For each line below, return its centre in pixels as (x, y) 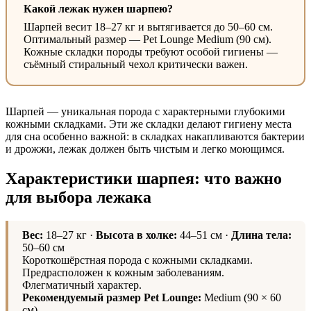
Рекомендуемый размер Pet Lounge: (112, 297)
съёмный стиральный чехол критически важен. (136, 64)
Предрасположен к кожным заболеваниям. (123, 272)
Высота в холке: (136, 235)
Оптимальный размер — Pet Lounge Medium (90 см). (148, 39)
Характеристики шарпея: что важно (144, 178)
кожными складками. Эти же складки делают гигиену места (149, 124)
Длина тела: (261, 235)
